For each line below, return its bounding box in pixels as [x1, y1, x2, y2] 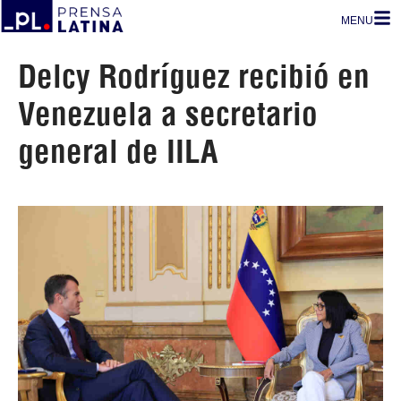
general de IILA [18, 132, 218, 171]
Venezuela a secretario [18, 94, 318, 133]
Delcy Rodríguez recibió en [18, 56, 370, 96]
